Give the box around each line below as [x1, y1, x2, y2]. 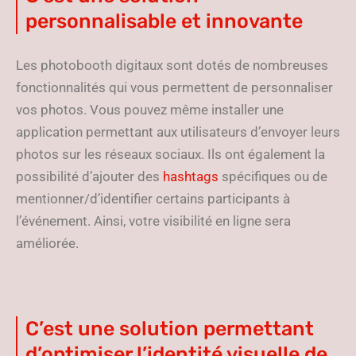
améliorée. [16, 235, 79, 251]
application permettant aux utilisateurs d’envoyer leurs [16, 124, 340, 140]
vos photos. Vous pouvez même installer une [16, 102, 284, 118]
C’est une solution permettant [25, 317, 314, 340]
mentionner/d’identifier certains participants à [16, 191, 290, 207]
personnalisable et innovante [25, 10, 308, 33]
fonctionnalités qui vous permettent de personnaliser [16, 79, 333, 95]
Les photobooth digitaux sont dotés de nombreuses [16, 57, 328, 73]
